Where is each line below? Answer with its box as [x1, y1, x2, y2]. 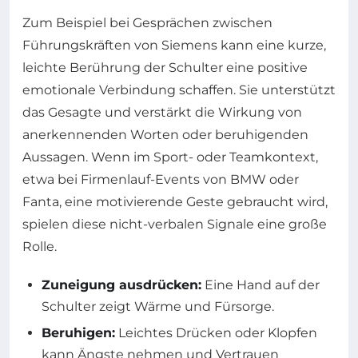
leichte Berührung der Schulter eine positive [22, 59, 308, 75]
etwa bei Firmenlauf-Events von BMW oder [22, 171, 299, 187]
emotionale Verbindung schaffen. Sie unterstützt [22, 82, 336, 97]
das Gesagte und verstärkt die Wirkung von [22, 104, 302, 120]
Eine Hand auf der [201, 276, 320, 292]
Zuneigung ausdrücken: [42, 276, 201, 292]
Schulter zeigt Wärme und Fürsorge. [42, 298, 274, 314]
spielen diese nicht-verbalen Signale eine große [22, 216, 327, 232]
